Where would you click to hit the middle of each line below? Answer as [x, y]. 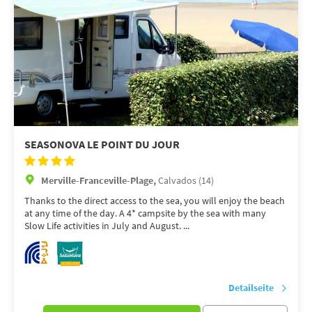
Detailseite [251, 287]
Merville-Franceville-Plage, [100, 180]
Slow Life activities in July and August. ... [107, 225]
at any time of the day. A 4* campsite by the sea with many [145, 213]
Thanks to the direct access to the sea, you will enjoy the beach [155, 200]
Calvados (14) [186, 180]
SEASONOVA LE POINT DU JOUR [102, 144]
